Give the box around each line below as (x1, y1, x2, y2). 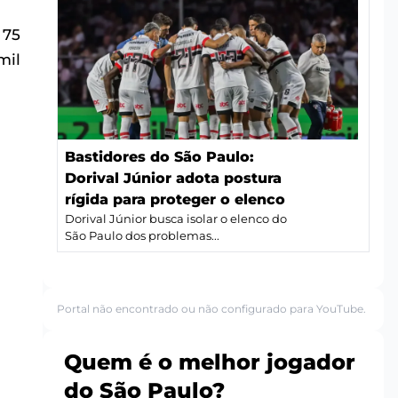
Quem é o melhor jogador (64, 349, 355, 376)
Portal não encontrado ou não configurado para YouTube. (57, 302, 366, 316)
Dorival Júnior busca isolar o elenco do (65, 212, 287, 227)
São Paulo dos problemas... (65, 229, 219, 243)
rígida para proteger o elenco (65, 191, 285, 209)
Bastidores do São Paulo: (65, 148, 254, 166)
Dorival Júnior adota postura (65, 170, 282, 187)
